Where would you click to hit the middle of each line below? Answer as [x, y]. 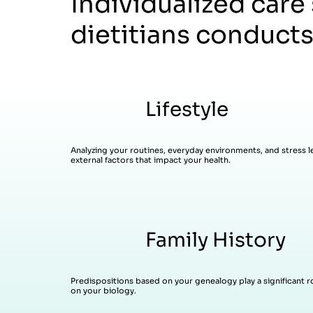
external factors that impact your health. [150, 160]
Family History [216, 240]
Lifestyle [187, 110]
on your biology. [103, 291]
